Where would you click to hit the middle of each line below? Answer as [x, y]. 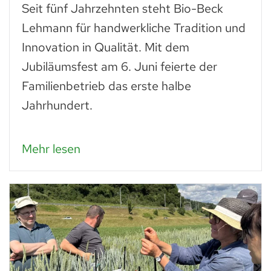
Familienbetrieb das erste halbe [106, 86]
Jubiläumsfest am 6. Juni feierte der [119, 66]
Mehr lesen [51, 149]
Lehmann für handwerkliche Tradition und [134, 28]
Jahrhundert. [57, 105]
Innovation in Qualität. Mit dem [106, 47]
